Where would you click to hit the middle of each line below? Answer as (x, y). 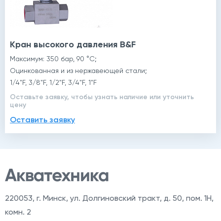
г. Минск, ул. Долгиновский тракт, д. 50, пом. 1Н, (125, 198)
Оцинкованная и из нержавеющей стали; (78, 70)
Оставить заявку (42, 119)
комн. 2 (18, 212)
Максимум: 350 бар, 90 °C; (53, 58)
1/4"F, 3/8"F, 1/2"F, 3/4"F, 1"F (53, 82)
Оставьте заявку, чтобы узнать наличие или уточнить (102, 97)
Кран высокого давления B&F (73, 44)
